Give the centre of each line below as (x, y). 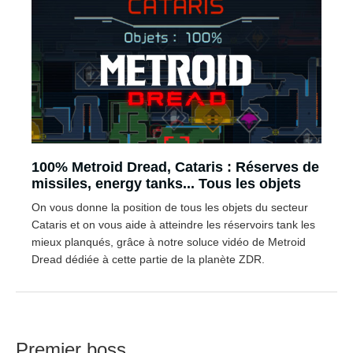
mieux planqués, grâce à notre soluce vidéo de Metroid (169, 242)
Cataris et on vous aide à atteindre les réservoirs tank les (173, 224)
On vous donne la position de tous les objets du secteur (170, 207)
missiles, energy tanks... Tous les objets (166, 183)
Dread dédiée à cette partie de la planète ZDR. (148, 259)
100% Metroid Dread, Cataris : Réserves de (175, 167)
